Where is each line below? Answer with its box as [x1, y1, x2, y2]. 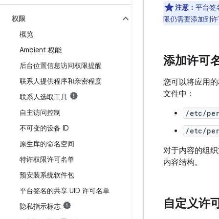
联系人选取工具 [20, 92, 67, 101]
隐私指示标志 [20, 202, 61, 211]
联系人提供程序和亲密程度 [20, 77, 102, 86]
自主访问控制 [20, 108, 61, 117]
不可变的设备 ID [20, 124, 69, 132]
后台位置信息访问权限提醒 [20, 61, 102, 70]
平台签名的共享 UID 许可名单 [20, 186, 109, 195]
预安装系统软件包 [20, 171, 74, 179]
